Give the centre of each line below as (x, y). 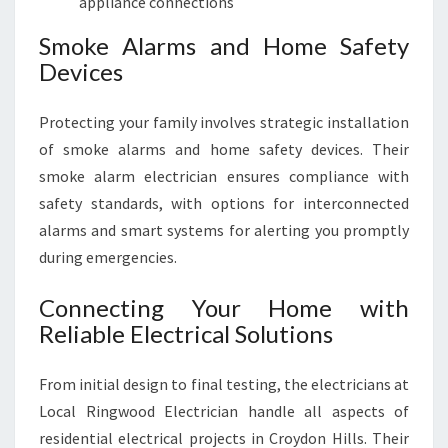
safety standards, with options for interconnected (224, 203)
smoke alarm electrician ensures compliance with (224, 176)
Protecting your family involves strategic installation (224, 122)
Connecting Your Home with (224, 307)
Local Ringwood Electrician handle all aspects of (224, 411)
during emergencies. (108, 257)
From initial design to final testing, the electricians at (224, 384)
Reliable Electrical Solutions (186, 333)
